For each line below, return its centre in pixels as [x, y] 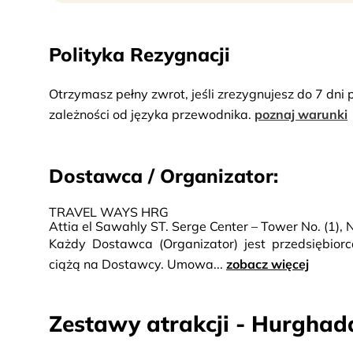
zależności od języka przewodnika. [150, 114]
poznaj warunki [301, 114]
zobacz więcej [268, 264]
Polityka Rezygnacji [139, 54]
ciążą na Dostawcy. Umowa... [137, 264]
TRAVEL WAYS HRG [109, 212]
